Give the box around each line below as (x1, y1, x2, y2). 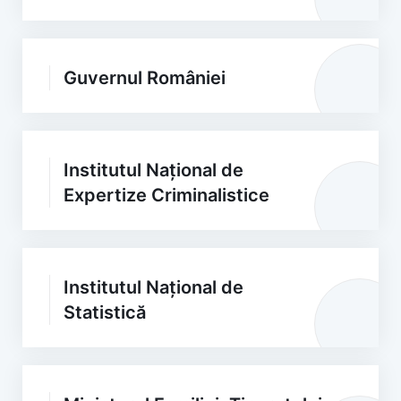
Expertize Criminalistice (64, 184, 269, 206)
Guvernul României (64, 67, 226, 89)
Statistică (64, 302, 146, 323)
